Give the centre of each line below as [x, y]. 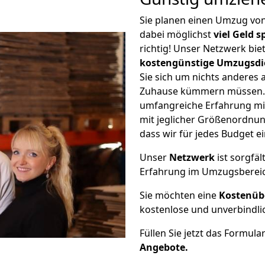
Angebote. [164, 247]
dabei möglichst [177, 34]
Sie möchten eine [179, 195]
